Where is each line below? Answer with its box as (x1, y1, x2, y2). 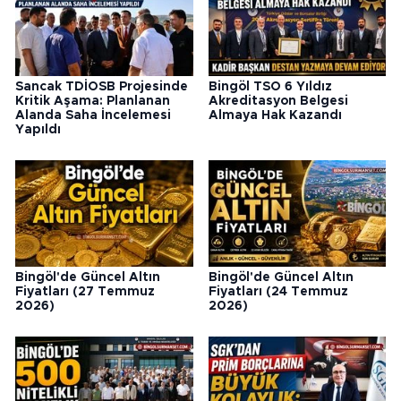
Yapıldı (15, 124, 61, 137)
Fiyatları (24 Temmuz (208, 286, 348, 299)
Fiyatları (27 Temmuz (15, 286, 155, 299)
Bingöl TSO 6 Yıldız (208, 81, 332, 94)
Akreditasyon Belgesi (208, 95, 348, 108)
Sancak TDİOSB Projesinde (15, 81, 188, 94)
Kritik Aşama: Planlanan (15, 95, 170, 108)
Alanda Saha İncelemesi (15, 109, 171, 123)
